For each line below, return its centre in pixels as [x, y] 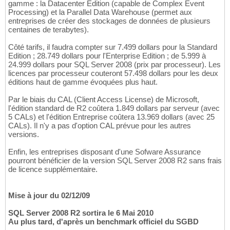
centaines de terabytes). [49, 30]
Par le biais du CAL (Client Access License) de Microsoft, [104, 100]
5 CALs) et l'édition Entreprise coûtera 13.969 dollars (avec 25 [111, 117]
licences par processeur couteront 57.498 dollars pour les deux [113, 73]
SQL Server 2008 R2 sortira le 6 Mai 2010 [81, 213]
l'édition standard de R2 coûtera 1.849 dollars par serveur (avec [114, 108]
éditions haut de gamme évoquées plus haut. [83, 82]
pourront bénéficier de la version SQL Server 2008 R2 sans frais [115, 161]
